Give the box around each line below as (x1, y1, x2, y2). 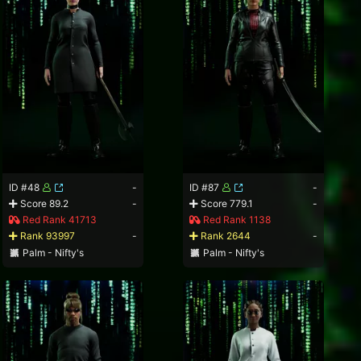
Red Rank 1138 (201, 214, 272, 226)
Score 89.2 (18, 197, 69, 210)
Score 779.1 (198, 197, 254, 210)
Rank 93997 (18, 230, 76, 243)
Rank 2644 (198, 230, 251, 243)
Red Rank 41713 (20, 214, 98, 226)
